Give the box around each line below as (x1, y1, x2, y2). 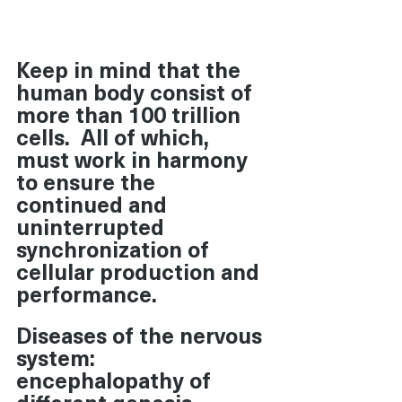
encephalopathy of (16, 363, 216, 396)
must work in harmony (16, 142, 253, 175)
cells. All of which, (16, 119, 214, 153)
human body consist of (16, 74, 258, 108)
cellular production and (16, 254, 265, 287)
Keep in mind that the (16, 52, 246, 85)
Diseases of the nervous (16, 318, 267, 351)
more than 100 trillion (16, 97, 246, 130)
